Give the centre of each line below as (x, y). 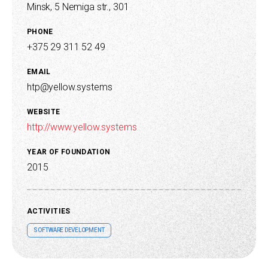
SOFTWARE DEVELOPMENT (69, 230)
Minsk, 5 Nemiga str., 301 (78, 7)
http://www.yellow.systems (82, 127)
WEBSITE (44, 112)
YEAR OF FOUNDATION (69, 152)
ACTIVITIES (49, 211)
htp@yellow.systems (70, 87)
